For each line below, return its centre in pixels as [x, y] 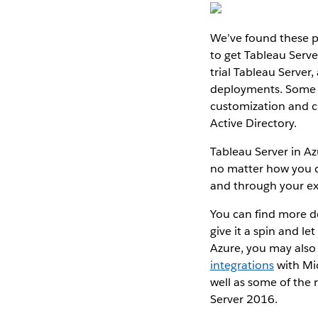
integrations [242, 265]
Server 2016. [243, 299]
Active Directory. [253, 123]
